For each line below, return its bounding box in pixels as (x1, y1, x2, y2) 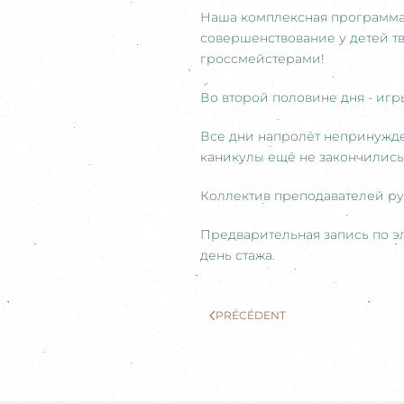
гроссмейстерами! (200, 50, 325, 67)
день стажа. (200, 247, 275, 263)
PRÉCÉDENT (216, 308, 286, 322)
